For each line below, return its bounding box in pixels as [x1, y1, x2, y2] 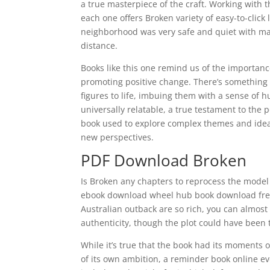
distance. [81, 40, 118, 51]
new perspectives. [81, 131, 154, 143]
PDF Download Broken [81, 149, 247, 171]
